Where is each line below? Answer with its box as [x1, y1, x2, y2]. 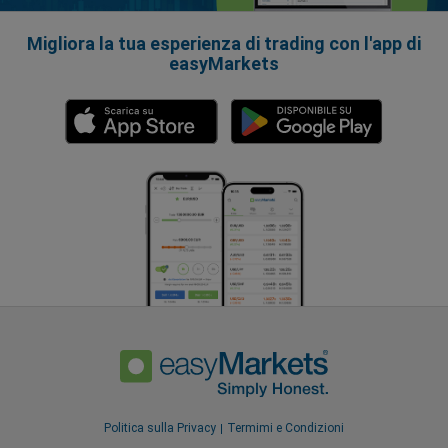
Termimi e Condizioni [227, 421, 344, 436]
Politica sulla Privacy [104, 421, 216, 436]
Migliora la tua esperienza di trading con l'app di [27, 32, 421, 54]
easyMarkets [169, 52, 279, 74]
